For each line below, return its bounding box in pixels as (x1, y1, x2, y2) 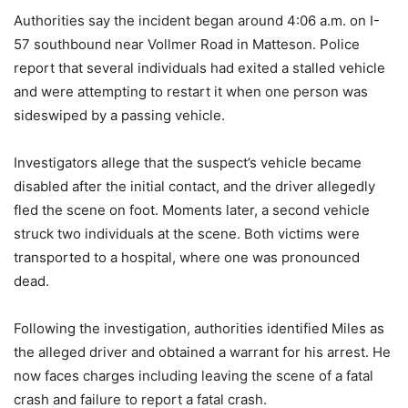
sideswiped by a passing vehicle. (14, 107, 225, 125)
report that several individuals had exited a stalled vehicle (14, 59, 385, 77)
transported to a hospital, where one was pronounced (14, 249, 360, 267)
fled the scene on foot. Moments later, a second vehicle (14, 201, 370, 219)
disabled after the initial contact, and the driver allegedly (14, 178, 375, 196)
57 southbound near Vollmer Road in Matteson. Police (14, 36, 360, 54)
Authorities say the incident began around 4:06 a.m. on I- (14, 12, 380, 30)
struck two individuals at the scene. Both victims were (14, 225, 360, 243)
